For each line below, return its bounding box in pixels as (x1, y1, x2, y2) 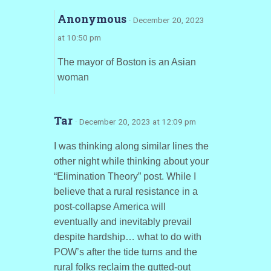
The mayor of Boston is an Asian (57, 57, 196, 67)
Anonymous (57, 11, 129, 26)
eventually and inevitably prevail (53, 217, 192, 227)
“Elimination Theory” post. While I (53, 171, 196, 181)
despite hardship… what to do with (53, 232, 201, 242)
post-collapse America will (53, 201, 166, 212)
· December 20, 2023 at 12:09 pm (74, 117, 196, 126)
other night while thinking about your (53, 156, 209, 166)
